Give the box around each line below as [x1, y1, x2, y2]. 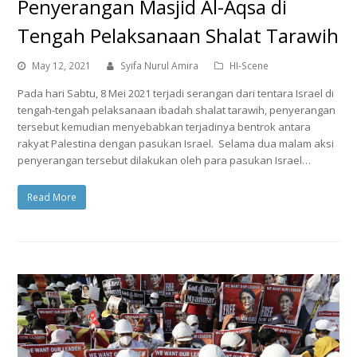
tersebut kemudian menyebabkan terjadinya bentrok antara [18, 119, 312, 134]
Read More [27, 190, 77, 204]
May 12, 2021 [32, 58, 92, 73]
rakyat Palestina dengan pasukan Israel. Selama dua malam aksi [18, 135, 335, 151]
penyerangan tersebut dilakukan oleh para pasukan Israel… [18, 152, 312, 167]
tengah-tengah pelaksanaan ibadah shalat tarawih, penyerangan [18, 102, 336, 117]
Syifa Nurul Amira [120, 58, 199, 73]
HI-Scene [229, 58, 269, 73]
